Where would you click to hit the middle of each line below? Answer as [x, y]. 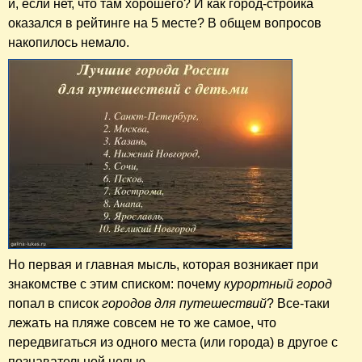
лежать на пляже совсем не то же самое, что [142, 323]
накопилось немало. [69, 43]
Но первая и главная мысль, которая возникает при [163, 265]
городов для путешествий [184, 304]
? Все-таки [298, 304]
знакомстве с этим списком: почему [116, 284]
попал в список [55, 304]
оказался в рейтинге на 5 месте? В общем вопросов [165, 23]
